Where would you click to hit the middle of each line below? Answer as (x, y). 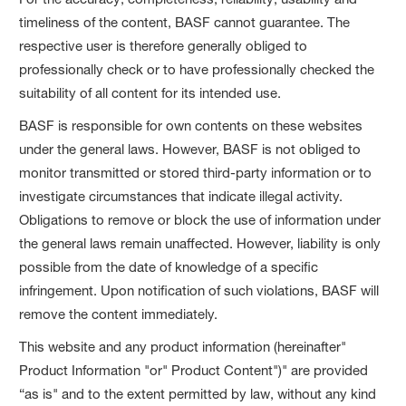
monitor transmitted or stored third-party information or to (196, 172)
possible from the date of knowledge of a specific (169, 266)
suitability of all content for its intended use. (150, 92)
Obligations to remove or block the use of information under (200, 219)
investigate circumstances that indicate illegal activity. (181, 196)
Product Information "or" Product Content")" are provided (194, 370)
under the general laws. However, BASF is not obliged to (190, 149)
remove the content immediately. (119, 314)
